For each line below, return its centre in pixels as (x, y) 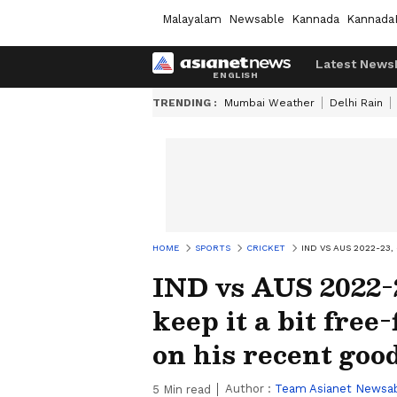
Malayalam (192, 19)
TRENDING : (185, 103)
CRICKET (266, 248)
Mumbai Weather (269, 103)
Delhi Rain (356, 103)
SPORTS (213, 248)
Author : (250, 389)
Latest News (355, 64)
